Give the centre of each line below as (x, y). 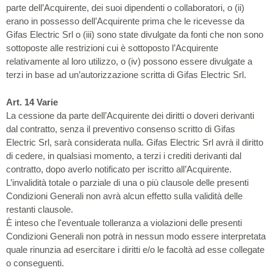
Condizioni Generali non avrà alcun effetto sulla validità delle (124, 196)
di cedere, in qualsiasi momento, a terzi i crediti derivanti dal (124, 155)
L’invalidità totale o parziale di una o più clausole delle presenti (127, 182)
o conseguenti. (35, 263)
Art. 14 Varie (32, 102)
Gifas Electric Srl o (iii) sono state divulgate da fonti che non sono (135, 34)
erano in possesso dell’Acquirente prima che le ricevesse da (125, 21)
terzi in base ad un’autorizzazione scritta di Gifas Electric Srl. (126, 75)
